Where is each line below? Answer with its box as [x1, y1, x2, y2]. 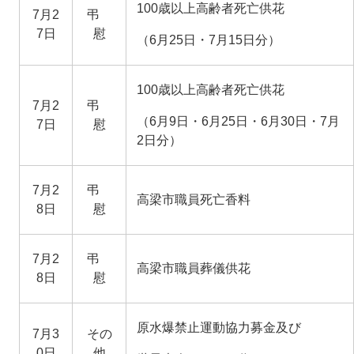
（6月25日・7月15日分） [136, 32, 281, 47]
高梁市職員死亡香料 [136, 192, 250, 206]
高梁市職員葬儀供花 [136, 261, 250, 275]
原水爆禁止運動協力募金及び [136, 320, 301, 334]
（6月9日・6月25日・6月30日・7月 [136, 114, 340, 128]
